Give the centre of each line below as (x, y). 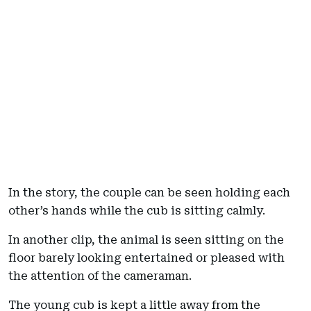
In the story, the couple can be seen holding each (149, 193)
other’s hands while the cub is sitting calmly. (137, 211)
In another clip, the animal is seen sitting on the (146, 240)
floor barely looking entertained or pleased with (146, 258)
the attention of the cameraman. (100, 276)
